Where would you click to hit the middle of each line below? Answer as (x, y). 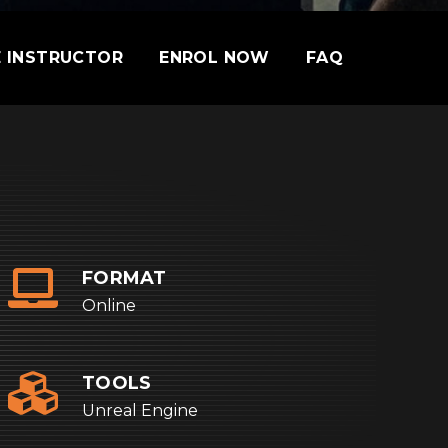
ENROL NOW (214, 57)
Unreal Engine (140, 410)
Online (109, 305)
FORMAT (124, 278)
